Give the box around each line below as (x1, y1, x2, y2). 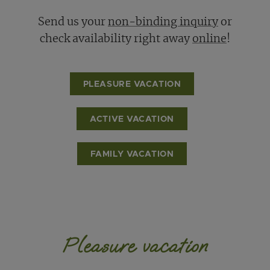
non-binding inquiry (108, 16, 218, 28)
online (192, 33, 227, 45)
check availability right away (40, 33, 192, 45)
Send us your (38, 16, 108, 28)
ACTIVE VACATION (90, 115, 174, 124)
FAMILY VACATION (90, 149, 174, 159)
